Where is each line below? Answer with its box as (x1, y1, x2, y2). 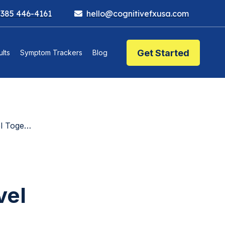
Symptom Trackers (20, 48, 82, 57)
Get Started (137, 47, 189, 58)
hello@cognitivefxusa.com (86, 8, 189, 19)
